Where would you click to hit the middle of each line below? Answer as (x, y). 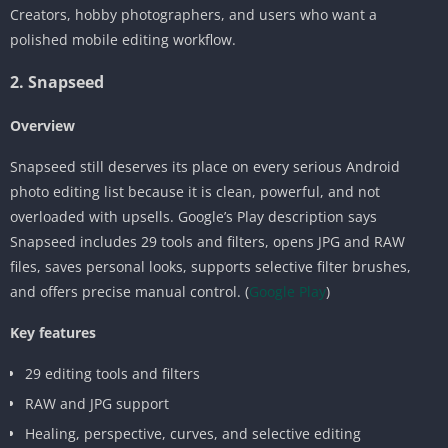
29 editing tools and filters (112, 373)
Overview (42, 125)
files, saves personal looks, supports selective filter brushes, (210, 266)
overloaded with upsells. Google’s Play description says (193, 216)
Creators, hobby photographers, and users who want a (193, 14)
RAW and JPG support (97, 403)
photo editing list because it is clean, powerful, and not (195, 191)
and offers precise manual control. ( (129, 291)
